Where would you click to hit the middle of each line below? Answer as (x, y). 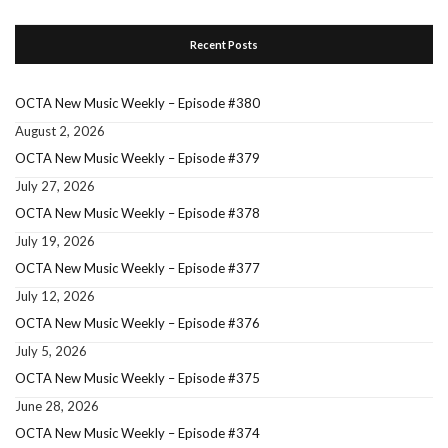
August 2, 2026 (60, 131)
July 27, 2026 (55, 186)
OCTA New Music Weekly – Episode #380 (137, 103)
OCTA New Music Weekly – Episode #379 (137, 158)
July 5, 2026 (51, 351)
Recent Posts (224, 44)
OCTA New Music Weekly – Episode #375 (137, 378)
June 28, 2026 (57, 406)
